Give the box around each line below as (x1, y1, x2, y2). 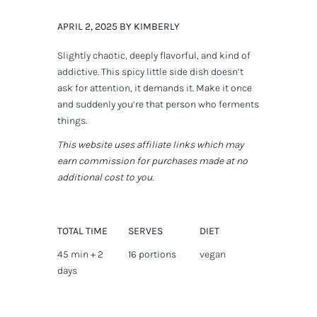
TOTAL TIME (57, 225, 108, 238)
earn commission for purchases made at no (57, 155, 248, 168)
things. (57, 115, 87, 127)
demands (142, 82, 184, 95)
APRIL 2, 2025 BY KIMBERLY (57, 21, 180, 33)
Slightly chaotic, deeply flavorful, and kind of (57, 50, 250, 62)
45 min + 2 (57, 248, 103, 261)
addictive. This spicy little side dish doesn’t (57, 66, 243, 79)
